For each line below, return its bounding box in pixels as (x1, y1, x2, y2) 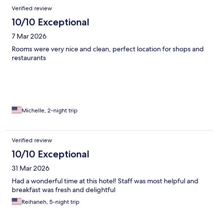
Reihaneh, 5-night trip (22, 197, 80, 206)
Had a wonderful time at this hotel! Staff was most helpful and (12, 176, 198, 185)
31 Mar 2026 (12, 163, 49, 173)
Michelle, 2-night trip (22, 106, 78, 114)
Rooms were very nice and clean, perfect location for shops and (12, 44, 204, 53)
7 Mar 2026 (12, 31, 46, 41)
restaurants (12, 53, 46, 62)
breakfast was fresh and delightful (12, 185, 115, 194)
